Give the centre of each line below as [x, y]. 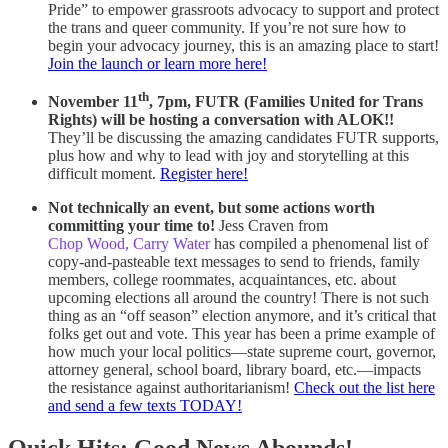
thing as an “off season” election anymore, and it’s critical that [242, 316]
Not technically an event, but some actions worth [211, 208]
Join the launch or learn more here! [157, 63]
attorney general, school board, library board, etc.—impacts [234, 370]
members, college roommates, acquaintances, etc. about [222, 280]
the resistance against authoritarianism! [171, 388]
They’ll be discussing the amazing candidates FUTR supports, [243, 138]
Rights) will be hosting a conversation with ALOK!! [221, 120]
